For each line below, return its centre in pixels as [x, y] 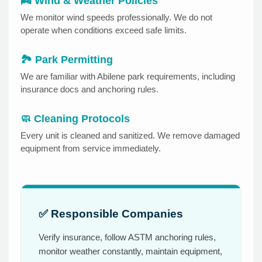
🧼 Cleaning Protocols [75, 119]
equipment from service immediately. [91, 149]
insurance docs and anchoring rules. [89, 89]
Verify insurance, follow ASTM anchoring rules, [127, 237]
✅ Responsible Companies [111, 214]
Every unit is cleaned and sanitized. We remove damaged [130, 136]
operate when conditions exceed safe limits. [104, 30]
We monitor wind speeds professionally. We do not [116, 18]
